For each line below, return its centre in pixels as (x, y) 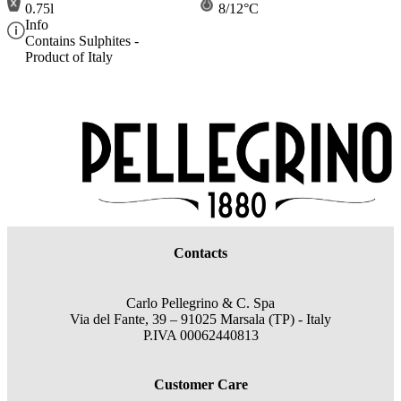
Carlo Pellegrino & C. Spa (200, 303)
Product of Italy (69, 56)
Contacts (200, 253)
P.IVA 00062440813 (200, 335)
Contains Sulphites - (82, 40)
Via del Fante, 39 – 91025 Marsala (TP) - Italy (200, 319)
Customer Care (200, 384)
